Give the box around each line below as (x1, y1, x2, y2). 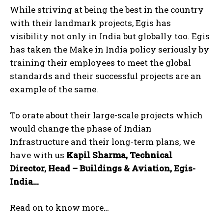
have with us (10, 149, 66, 161)
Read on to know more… (10, 202, 109, 214)
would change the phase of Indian (10, 123, 152, 135)
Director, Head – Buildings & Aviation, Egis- (10, 163, 195, 174)
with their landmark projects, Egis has (10, 17, 171, 29)
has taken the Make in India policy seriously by (10, 44, 209, 55)
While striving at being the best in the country (10, 4, 204, 16)
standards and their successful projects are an (10, 70, 201, 82)
